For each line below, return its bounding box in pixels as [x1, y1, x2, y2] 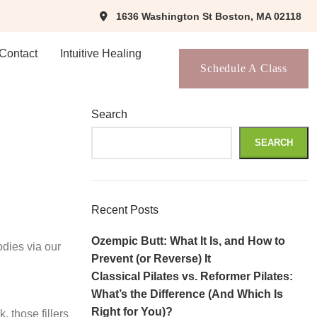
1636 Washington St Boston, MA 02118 [116, 10, 301, 22]
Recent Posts [91, 204, 158, 216]
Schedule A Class [200, 62, 287, 74]
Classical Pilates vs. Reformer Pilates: [91, 270, 293, 282]
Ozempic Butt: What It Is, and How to [91, 235, 285, 247]
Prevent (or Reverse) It [91, 253, 211, 265]
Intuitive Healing [59, 47, 142, 59]
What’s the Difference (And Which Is [91, 288, 283, 300]
